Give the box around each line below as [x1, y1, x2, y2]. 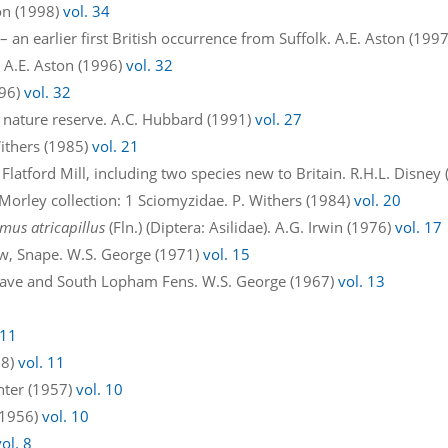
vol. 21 [92, 135, 140, 156]
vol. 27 [255, 108, 303, 129]
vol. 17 [395, 216, 443, 237]
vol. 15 [203, 243, 251, 264]
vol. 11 [18, 351, 66, 372]
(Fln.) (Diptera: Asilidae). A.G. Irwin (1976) [105, 216, 396, 237]
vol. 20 [354, 189, 402, 210]
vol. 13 [338, 270, 386, 291]
